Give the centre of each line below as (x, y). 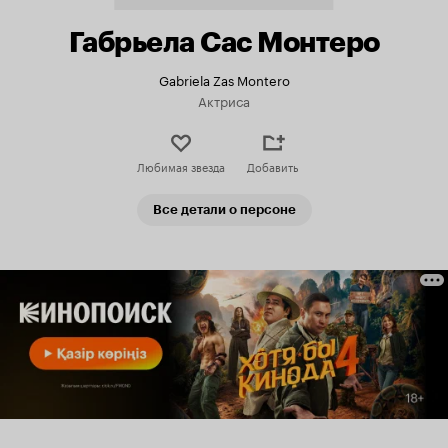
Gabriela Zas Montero (224, 79)
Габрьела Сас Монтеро (224, 42)
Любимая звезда (180, 166)
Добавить (272, 166)
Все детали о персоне (224, 209)
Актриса (224, 100)
